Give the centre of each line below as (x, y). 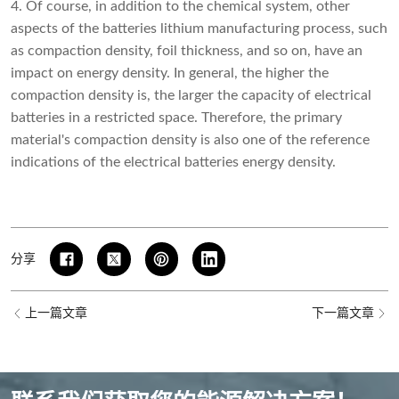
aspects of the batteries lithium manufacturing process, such (199, 29)
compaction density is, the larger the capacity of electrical (191, 96)
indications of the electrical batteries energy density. (173, 163)
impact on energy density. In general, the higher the (170, 73)
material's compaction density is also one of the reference (190, 140)
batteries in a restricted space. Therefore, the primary (176, 118)
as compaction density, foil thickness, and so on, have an (187, 51)
